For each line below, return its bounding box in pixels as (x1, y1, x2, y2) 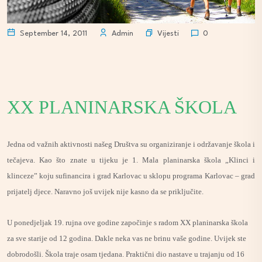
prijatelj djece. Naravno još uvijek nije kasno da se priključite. (7, 187, 204, 196)
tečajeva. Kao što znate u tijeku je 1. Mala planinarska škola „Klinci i (7, 156, 255, 164)
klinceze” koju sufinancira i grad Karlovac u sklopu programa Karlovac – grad (7, 171, 255, 180)
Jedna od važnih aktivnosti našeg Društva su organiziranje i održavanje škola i (7, 140, 255, 149)
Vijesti (157, 29, 179, 37)
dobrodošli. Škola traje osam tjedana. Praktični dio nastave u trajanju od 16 (7, 250, 244, 258)
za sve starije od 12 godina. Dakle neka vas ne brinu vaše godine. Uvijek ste (7, 234, 246, 243)
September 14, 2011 (18, 30, 87, 37)
